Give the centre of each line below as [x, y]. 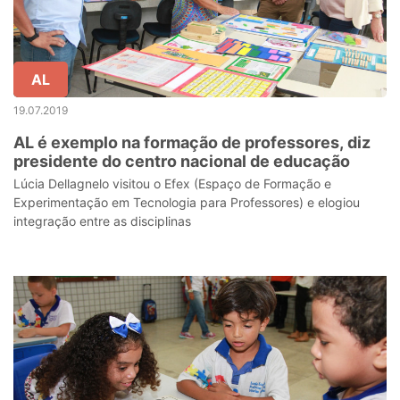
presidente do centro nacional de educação [182, 161]
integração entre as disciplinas [102, 221]
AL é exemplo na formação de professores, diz [192, 142]
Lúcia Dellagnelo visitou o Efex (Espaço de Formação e [172, 183]
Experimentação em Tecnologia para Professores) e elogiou [187, 202]
